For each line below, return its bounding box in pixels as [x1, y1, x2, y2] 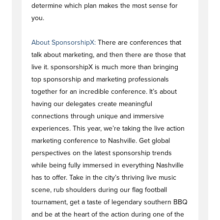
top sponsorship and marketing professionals [31, 75, 169, 83]
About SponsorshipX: [31, 38, 96, 47]
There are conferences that [96, 38, 181, 47]
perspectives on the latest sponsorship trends [31, 149, 172, 157]
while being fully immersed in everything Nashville [31, 161, 184, 169]
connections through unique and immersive [31, 112, 164, 120]
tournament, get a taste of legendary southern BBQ [31, 198, 188, 206]
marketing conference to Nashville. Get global [31, 137, 170, 145]
